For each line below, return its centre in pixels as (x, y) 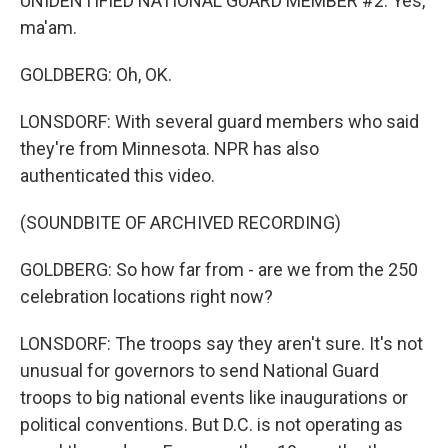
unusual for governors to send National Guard (199, 370)
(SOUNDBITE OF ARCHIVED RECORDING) (180, 222)
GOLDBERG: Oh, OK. (96, 74)
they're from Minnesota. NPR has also (169, 148)
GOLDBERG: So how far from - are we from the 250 (219, 269)
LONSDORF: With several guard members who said (219, 121)
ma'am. (48, 27)
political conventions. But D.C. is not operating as (211, 424)
